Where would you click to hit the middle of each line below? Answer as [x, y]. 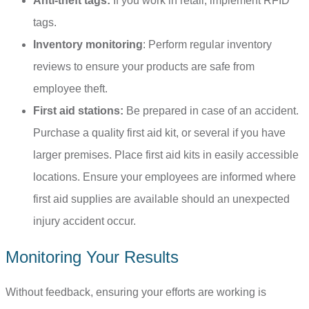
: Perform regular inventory [207, 44]
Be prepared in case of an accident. [211, 110]
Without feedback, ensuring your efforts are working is [136, 292]
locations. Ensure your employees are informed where [165, 177]
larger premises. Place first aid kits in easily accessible [166, 154]
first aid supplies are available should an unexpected [161, 199]
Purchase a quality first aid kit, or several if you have [159, 132]
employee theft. [70, 88]
